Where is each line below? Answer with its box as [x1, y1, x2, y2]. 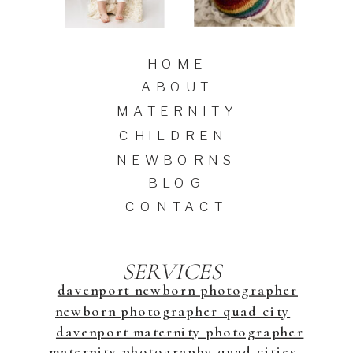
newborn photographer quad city [55, 302, 291, 320]
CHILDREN [119, 126, 228, 143]
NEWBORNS [117, 150, 238, 168]
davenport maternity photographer [55, 323, 304, 341]
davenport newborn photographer [57, 281, 299, 299]
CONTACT [125, 197, 228, 214]
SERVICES [121, 258, 221, 286]
